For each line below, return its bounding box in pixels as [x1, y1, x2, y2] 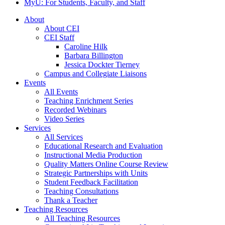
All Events [44, 87, 78, 96]
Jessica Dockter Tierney [64, 60, 140, 69]
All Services [44, 132, 83, 141]
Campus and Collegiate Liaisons [44, 69, 147, 78]
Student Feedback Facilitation [44, 177, 138, 186]
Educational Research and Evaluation [44, 141, 163, 150]
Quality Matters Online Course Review [44, 159, 168, 168]
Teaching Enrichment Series [44, 96, 133, 105]
